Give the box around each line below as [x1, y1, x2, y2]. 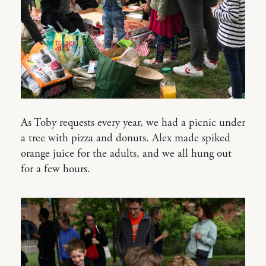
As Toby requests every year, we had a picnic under [21, 115, 245, 130]
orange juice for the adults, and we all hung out [21, 146, 232, 161]
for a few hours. [21, 161, 90, 176]
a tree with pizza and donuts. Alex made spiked [21, 131, 230, 145]
